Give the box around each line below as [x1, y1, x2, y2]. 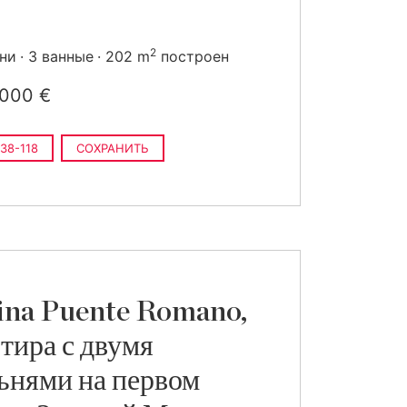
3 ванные [28, 47, 94, 65]
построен [156, 47, 229, 65]
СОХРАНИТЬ [76, 141, 149, 155]
